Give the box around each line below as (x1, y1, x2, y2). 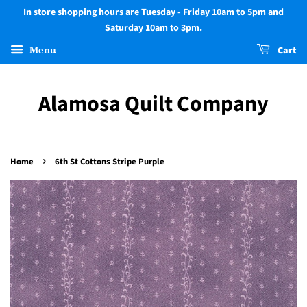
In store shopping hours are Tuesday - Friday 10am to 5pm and (23, 5, 284, 19)
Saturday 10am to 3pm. (105, 21, 202, 35)
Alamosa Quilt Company (38, 88, 269, 120)
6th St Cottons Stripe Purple (55, 156, 164, 168)
